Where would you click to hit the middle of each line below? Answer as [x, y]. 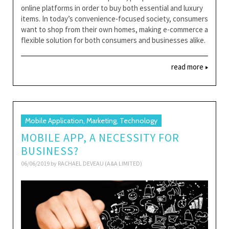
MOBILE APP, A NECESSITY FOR [100, 138]
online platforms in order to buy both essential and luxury [112, 8]
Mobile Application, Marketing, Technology [91, 121]
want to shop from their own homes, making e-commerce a [114, 30]
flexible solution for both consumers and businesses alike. [113, 40]
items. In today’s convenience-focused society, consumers [114, 19]
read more [188, 67]
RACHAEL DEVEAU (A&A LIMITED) [100, 163]
